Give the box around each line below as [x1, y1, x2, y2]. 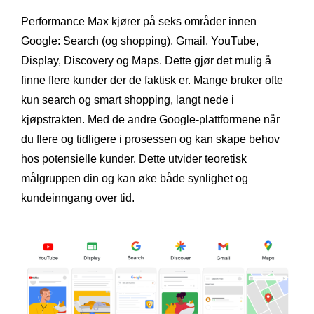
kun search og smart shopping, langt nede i [21, 93, 234, 106]
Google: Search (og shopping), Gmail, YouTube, [21, 34, 259, 47]
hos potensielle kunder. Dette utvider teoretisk [21, 152, 247, 165]
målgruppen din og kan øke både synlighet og [21, 172, 248, 184]
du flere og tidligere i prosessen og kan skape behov [21, 132, 280, 145]
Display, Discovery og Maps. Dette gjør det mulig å [21, 54, 271, 67]
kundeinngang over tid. [21, 191, 135, 204]
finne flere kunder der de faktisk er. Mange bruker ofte [21, 74, 283, 86]
